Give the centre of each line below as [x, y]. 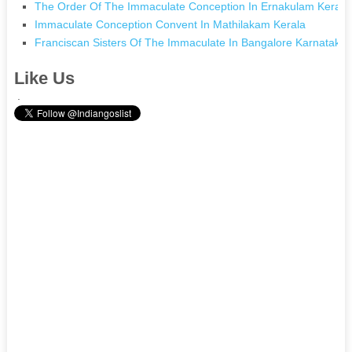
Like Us [44, 78]
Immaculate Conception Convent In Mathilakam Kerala [170, 24]
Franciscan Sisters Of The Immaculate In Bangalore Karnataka [191, 42]
